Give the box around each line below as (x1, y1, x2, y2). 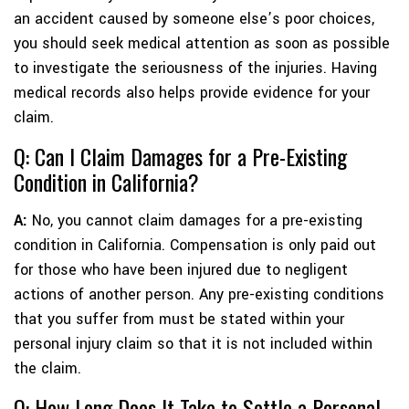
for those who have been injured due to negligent (14, 259, 348, 281)
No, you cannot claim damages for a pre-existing (27, 210, 362, 232)
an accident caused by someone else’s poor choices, (14, 8, 374, 30)
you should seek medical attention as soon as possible (14, 33, 390, 55)
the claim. (14, 358, 81, 380)
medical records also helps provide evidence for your (14, 82, 370, 104)
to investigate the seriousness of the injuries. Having (14, 58, 377, 79)
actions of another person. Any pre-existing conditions (14, 284, 384, 306)
